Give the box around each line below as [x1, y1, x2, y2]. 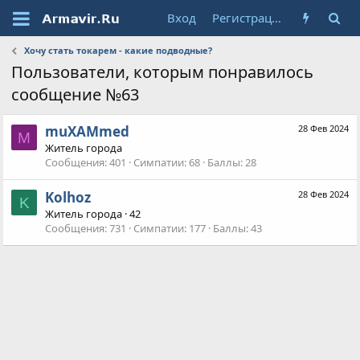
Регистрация [271, 10, 281, 26]
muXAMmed [45, 122, 130, 141]
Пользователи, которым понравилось [11, 61, 314, 83]
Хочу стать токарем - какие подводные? [23, 44, 212, 56]
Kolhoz [45, 187, 92, 207]
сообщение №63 [11, 84, 140, 105]
